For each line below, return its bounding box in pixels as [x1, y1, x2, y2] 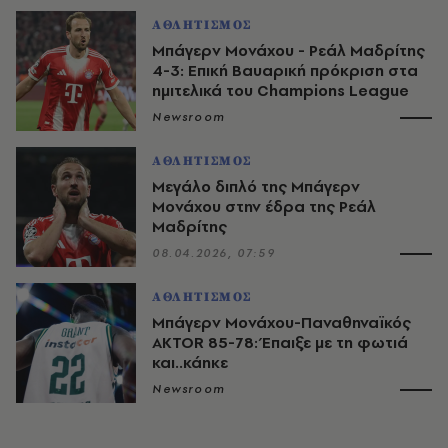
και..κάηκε [152, 351, 228, 373]
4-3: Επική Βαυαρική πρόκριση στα [152, 59, 418, 81]
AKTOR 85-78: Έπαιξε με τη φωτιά [152, 331, 408, 353]
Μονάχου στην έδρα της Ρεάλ [152, 195, 376, 217]
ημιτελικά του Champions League [152, 79, 409, 101]
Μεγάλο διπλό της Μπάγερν [152, 175, 360, 197]
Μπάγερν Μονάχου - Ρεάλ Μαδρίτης [152, 39, 425, 61]
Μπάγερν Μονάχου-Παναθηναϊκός [152, 311, 411, 333]
